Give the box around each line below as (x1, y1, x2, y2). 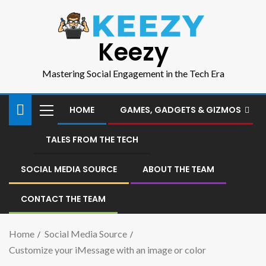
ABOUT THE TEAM (142, 163, 214, 176)
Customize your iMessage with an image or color (9, 244, 206, 256)
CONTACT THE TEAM (21, 193, 106, 205)
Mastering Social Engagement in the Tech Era (42, 68, 224, 80)
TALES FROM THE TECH (46, 134, 138, 146)
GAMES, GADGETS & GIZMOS (120, 104, 241, 116)
